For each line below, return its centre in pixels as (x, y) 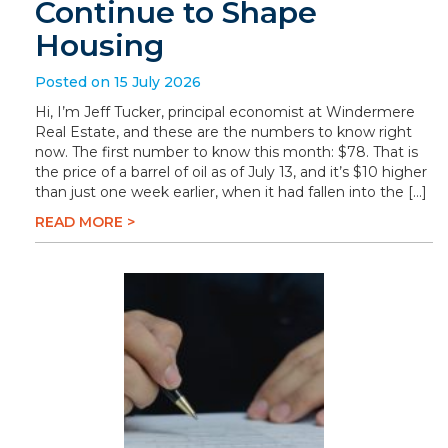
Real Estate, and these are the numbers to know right (223, 132)
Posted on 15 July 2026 (118, 82)
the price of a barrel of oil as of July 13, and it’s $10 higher (231, 172)
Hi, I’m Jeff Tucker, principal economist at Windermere (225, 112)
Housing (99, 45)
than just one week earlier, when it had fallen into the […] (231, 192)
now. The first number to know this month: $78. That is (226, 152)
